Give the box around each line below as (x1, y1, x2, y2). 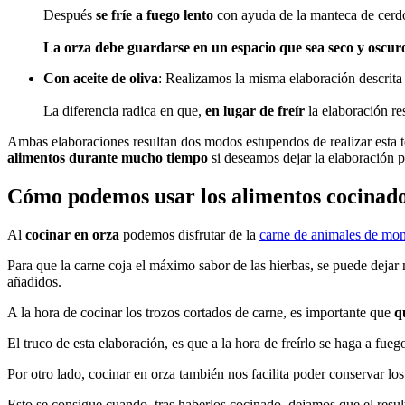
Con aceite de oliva (43, 71, 158, 87)
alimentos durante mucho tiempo (7, 150, 208, 166)
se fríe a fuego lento (96, 7, 213, 24)
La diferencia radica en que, (43, 103, 205, 119)
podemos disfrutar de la (119, 226, 259, 242)
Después (43, 7, 96, 24)
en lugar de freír (205, 103, 305, 119)
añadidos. (7, 273, 61, 289)
